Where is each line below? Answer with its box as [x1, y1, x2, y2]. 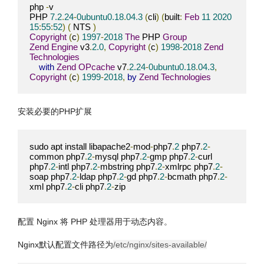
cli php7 [75, 181, 104, 192]
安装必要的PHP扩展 [18, 107, 92, 117]
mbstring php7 [100, 161, 155, 171]
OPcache [78, 61, 115, 72]
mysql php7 [95, 151, 140, 161]
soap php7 [29, 171, 70, 181]
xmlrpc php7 [165, 161, 213, 171]
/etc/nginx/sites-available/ [113, 240, 207, 250]
